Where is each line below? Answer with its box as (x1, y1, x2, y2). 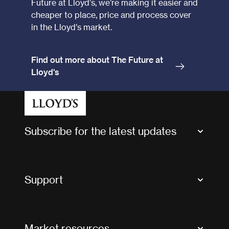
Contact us (25, 197, 62, 206)
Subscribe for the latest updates (25, 125, 176, 138)
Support (25, 173, 63, 186)
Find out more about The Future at (31, 55, 163, 65)
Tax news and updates (25, 168, 101, 177)
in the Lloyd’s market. (31, 22, 112, 33)
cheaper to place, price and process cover (31, 10, 191, 20)
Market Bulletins (25, 148, 80, 157)
